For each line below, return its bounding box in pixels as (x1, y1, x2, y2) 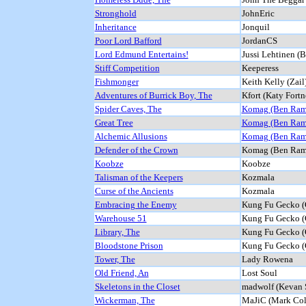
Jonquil (241, 21, 270, 32)
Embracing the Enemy (94, 199, 177, 210)
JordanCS (241, 35, 277, 46)
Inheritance (94, 21, 137, 32)
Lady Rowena (241, 253, 293, 264)
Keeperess (241, 62, 279, 73)
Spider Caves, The (94, 103, 162, 114)
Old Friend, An (94, 267, 149, 278)
